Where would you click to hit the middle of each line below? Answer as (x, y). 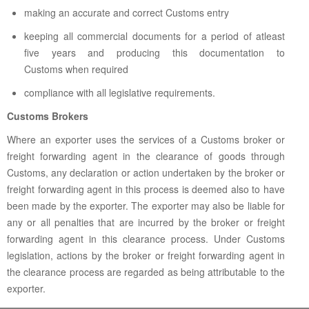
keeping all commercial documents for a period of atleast (154, 36)
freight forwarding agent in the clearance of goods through (146, 156)
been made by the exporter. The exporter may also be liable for (146, 206)
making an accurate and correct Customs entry (127, 12)
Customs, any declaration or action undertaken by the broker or (146, 172)
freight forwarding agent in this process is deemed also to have (146, 189)
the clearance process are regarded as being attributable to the (146, 272)
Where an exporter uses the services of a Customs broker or (146, 139)
